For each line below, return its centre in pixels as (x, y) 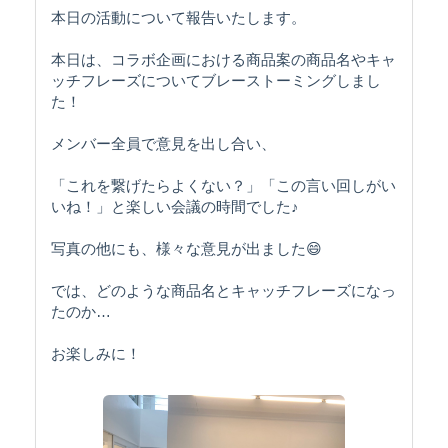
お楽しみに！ (96, 354)
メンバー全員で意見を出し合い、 (163, 144)
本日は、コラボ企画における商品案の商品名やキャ (223, 60)
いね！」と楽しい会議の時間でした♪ (175, 207)
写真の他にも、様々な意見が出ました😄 (186, 249)
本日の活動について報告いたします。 (178, 18)
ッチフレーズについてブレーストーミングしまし (216, 81)
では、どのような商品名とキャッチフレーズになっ (223, 291)
